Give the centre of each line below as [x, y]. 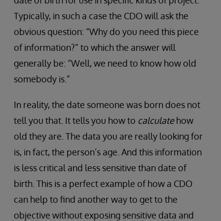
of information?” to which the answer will [95, 47]
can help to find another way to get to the [96, 199]
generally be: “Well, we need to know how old [105, 63]
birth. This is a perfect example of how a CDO [103, 183]
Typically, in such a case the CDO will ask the [101, 16]
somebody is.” [42, 79]
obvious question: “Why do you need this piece [106, 31]
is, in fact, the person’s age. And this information [108, 152]
